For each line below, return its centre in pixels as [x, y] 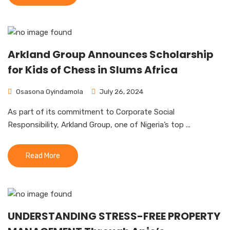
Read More [43, 156]
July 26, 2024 [121, 91]
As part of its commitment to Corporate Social [91, 112]
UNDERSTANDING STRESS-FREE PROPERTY [114, 216]
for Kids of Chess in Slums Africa [93, 70]
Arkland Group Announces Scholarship [111, 54]
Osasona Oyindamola [49, 91]
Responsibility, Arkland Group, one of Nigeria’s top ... [99, 125]
